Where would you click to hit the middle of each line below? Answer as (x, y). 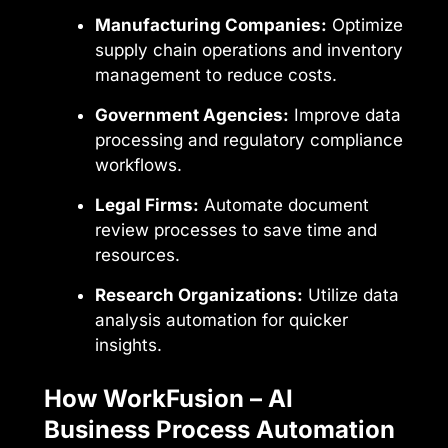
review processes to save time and (236, 229)
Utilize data (351, 294)
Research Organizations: (199, 294)
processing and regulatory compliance (249, 139)
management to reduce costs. (216, 74)
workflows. (138, 164)
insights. (128, 344)
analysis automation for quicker (221, 319)
